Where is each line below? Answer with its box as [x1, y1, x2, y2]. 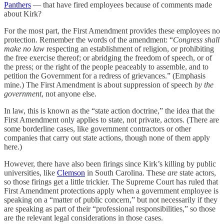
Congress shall [173, 35, 219, 44]
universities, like [4, 168, 57, 177]
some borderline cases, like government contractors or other [4, 124, 191, 133]
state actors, [179, 168, 216, 177]
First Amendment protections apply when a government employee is [4, 186, 218, 195]
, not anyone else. [41, 89, 96, 98]
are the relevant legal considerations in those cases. [4, 213, 163, 222]
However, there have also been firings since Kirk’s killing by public [4, 159, 216, 168]
